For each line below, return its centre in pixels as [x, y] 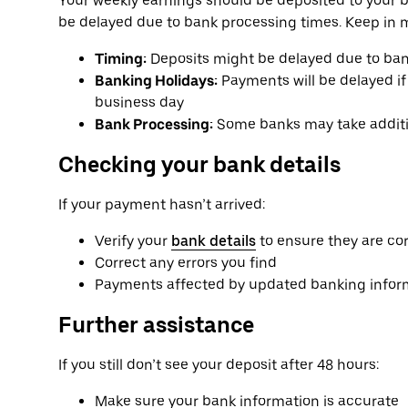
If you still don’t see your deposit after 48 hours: [219, 364]
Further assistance [156, 324]
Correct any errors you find [186, 262]
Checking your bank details [199, 164]
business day [139, 103]
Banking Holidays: [156, 81]
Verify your [133, 240]
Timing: [121, 59]
